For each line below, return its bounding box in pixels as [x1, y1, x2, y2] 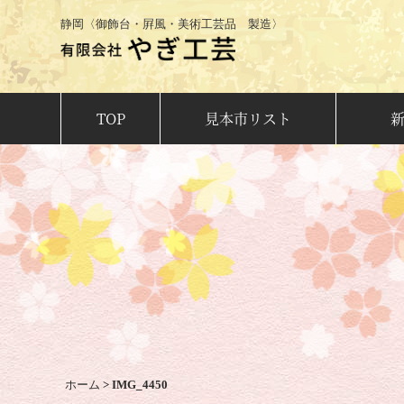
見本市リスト [204, 108, 291, 129]
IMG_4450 [112, 378, 168, 391]
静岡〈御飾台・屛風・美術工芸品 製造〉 [60, 18, 284, 31]
